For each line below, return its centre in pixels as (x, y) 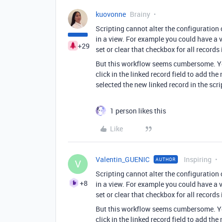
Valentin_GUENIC (123, 159)
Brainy (140, 14)
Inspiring (198, 159)
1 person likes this (138, 111)
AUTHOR (166, 159)
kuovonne (111, 14)
